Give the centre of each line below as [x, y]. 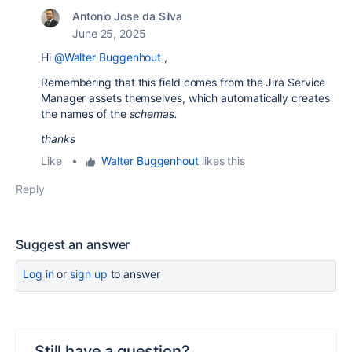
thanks [58, 139]
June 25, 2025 [109, 34]
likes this [222, 161]
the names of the [85, 114]
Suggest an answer [73, 245]
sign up [89, 274]
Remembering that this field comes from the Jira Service [183, 82]
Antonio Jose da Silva [128, 16]
